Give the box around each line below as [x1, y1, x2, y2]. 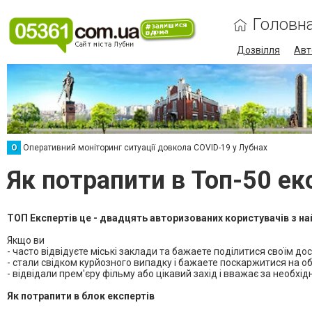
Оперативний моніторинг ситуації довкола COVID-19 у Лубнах [23, 143, 267, 153]
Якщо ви [7, 235, 45, 246]
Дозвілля [237, 45, 280, 56]
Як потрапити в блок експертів [7, 290, 155, 302]
